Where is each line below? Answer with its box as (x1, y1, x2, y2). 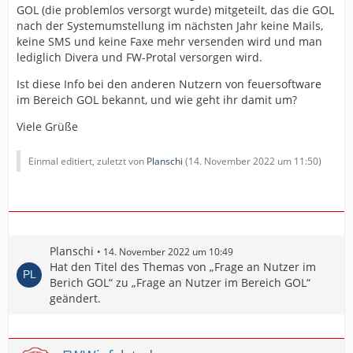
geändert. (50, 291, 101, 306)
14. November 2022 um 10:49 (103, 245, 233, 258)
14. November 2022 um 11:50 (188, 154, 318, 168)
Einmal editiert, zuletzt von (28, 154, 147, 168)
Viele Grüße (17, 119, 78, 134)
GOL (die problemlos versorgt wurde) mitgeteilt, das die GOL (17, 2, 334, 17)
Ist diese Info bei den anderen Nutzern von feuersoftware (17, 76, 321, 91)
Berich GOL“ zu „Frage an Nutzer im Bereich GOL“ (50, 275, 310, 290)
